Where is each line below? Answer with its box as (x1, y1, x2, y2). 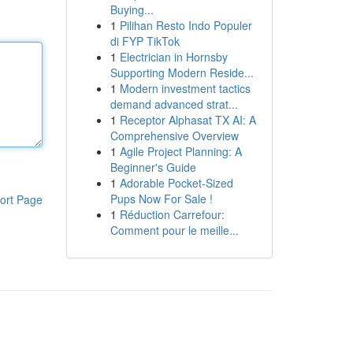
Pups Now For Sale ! (110, 191, 213, 206)
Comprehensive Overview (110, 128, 239, 143)
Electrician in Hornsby (119, 49, 228, 65)
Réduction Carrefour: (119, 206, 225, 222)
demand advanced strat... (110, 96, 238, 112)
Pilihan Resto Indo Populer (119, 17, 252, 33)
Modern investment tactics (119, 80, 251, 96)
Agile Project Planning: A (119, 143, 242, 159)
